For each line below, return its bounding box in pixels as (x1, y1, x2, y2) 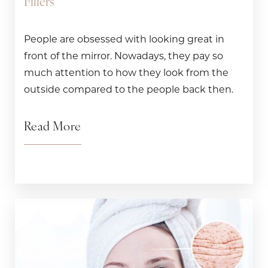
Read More (24, 121, 81, 134)
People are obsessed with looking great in (24, 33, 224, 45)
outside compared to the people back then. (24, 84, 233, 96)
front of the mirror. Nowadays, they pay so (24, 50, 223, 62)
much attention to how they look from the (24, 67, 229, 79)
